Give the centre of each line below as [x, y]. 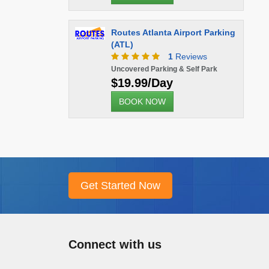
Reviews [190, 56]
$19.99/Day [142, 83]
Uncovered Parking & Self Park [164, 69]
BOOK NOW [142, 101]
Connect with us [115, 244]
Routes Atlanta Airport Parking [173, 32]
